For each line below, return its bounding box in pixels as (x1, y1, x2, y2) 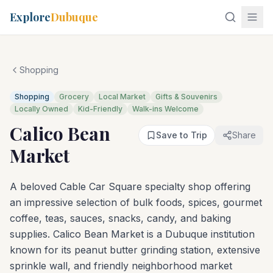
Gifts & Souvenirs (155, 92, 218, 101)
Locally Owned (15, 104, 68, 113)
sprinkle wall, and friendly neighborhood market (10, 260, 232, 272)
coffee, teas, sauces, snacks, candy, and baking (10, 212, 231, 224)
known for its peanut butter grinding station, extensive (10, 244, 260, 256)
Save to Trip (156, 130, 207, 140)
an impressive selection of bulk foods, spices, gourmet (10, 196, 262, 208)
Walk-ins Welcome (132, 104, 199, 113)
